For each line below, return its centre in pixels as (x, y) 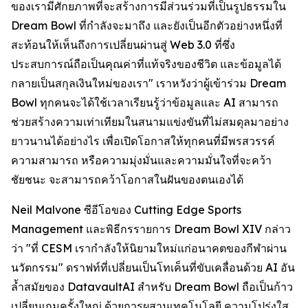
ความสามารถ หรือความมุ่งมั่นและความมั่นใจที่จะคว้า (141, 160)
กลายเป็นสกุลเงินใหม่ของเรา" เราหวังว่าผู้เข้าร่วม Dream (148, 83)
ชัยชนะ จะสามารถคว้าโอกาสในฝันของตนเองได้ (127, 179)
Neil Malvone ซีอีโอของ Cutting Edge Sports (126, 210)
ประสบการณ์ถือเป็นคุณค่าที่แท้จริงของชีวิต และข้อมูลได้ (146, 64)
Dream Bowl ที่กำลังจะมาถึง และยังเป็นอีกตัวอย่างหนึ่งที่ (147, 25)
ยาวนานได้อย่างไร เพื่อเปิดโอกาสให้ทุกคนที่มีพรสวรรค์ (143, 141)
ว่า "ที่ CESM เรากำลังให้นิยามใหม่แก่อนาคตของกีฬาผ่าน (149, 248)
